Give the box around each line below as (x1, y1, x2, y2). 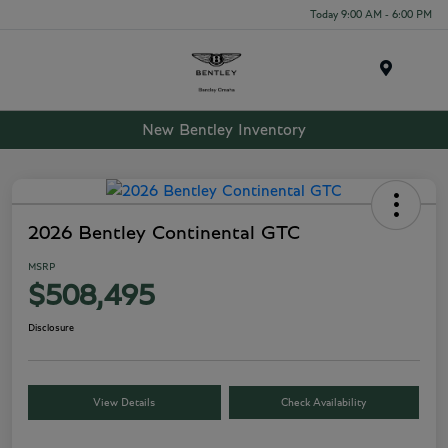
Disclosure (28, 323, 74, 334)
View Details (93, 397, 156, 409)
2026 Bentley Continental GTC (28, 223, 300, 244)
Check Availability (281, 397, 367, 409)
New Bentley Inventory (142, 121, 306, 138)
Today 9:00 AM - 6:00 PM (310, 8, 432, 20)
